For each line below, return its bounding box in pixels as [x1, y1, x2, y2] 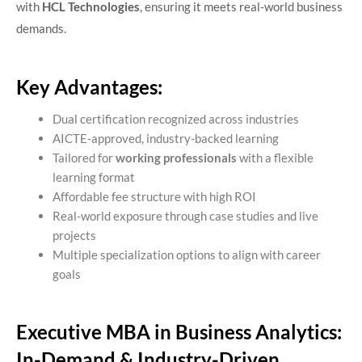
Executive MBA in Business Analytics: [16, 319, 342, 343]
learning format [53, 170, 135, 185]
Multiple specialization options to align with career [53, 247, 321, 263]
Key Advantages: [16, 75, 162, 99]
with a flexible [237, 150, 314, 166]
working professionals [116, 150, 237, 166]
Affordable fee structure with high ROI [53, 189, 256, 204]
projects [53, 228, 96, 243]
